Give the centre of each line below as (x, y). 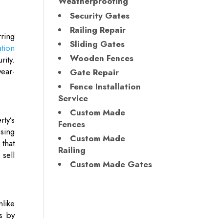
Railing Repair (98, 30)
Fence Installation (106, 87)
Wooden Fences (102, 58)
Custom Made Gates (111, 164)
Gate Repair (95, 72)
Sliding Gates (98, 44)
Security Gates (100, 15)
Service (73, 99)
